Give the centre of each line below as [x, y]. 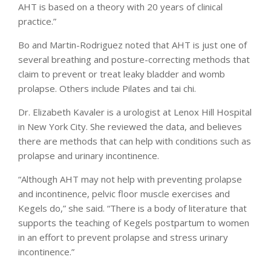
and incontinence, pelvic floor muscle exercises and [124, 193]
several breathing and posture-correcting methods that [134, 59]
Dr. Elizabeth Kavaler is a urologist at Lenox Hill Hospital [135, 112]
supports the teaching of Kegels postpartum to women [134, 222]
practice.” [37, 21]
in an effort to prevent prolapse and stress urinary [123, 237]
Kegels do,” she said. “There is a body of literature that [132, 208]
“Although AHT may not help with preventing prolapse [130, 179]
